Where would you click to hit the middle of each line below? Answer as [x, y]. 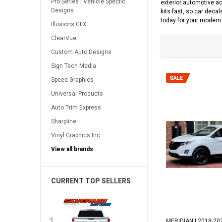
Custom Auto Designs [81, 52]
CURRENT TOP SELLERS [91, 181]
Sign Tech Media [74, 66]
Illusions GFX [69, 25]
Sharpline [64, 122]
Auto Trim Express [76, 108]
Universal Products [77, 94]
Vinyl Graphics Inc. [76, 136]
